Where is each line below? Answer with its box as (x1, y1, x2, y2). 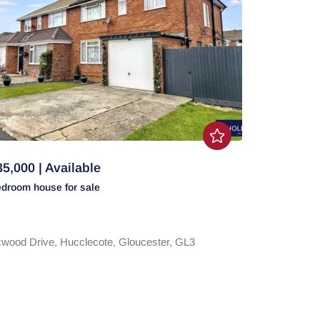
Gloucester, (118, 236, 175, 248)
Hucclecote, (59, 236, 119, 248)
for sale (64, 181, 100, 193)
